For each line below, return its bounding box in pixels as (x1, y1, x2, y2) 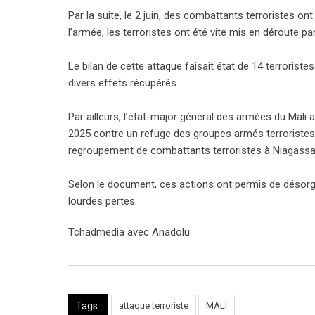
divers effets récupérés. (68, 77, 179, 89)
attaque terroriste (119, 300, 188, 311)
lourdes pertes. (68, 195, 137, 207)
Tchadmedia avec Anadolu (68, 226, 190, 238)
